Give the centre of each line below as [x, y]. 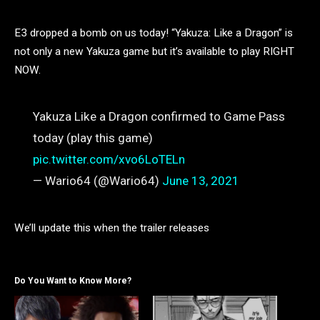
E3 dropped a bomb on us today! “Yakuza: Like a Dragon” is [154, 33]
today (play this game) [92, 138]
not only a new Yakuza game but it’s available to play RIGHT [154, 51]
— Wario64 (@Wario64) [97, 181]
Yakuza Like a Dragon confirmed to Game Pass [159, 117]
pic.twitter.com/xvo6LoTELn [109, 160]
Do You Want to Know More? [73, 280]
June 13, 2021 [200, 181]
